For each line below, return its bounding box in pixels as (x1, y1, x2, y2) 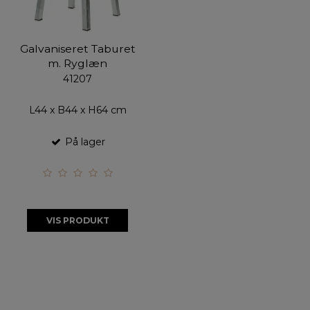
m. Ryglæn (48, 56, 107, 70)
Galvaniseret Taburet (19, 42, 136, 55)
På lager (62, 136, 105, 149)
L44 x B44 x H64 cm (28, 104, 127, 117)
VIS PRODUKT (46, 215, 109, 226)
